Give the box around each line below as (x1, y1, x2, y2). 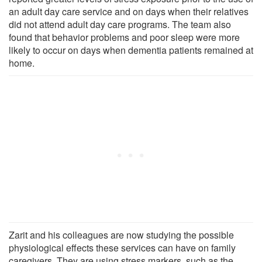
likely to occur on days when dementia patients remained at (9, 43, 253, 57)
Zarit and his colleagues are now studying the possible (9, 227, 234, 242)
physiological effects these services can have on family (9, 240, 236, 254)
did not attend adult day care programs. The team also (9, 17, 231, 31)
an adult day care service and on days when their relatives (9, 4, 249, 18)
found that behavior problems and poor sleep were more (9, 30, 240, 44)
